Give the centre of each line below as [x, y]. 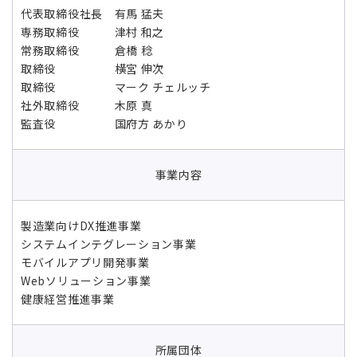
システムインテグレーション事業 [109, 244]
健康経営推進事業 [68, 299]
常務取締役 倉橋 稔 [87, 50]
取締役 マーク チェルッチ [116, 87]
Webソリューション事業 [86, 280]
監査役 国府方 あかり [104, 124]
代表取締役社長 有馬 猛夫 [93, 14]
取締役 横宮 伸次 [93, 69]
